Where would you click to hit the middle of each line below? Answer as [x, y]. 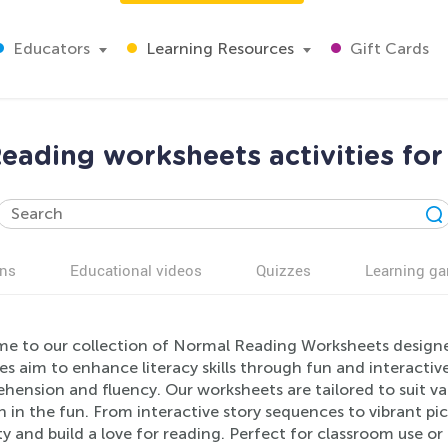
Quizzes [283, 270]
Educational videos [136, 270]
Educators [49, 48]
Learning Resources [218, 48]
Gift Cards [387, 48]
